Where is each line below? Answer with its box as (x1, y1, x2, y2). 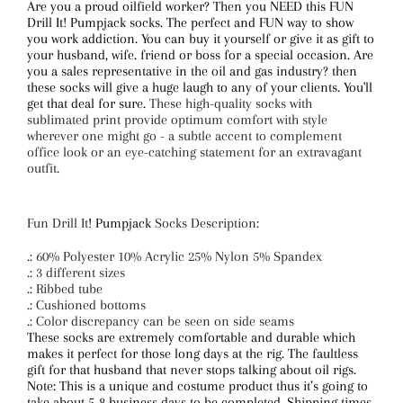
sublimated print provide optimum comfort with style (27, 112, 327, 128)
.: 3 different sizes (27, 264, 125, 281)
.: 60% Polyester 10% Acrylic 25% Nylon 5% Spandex (27, 248, 322, 264)
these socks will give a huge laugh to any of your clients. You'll (27, 79, 372, 95)
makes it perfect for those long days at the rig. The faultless (27, 345, 358, 362)
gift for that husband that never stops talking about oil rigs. (27, 362, 356, 378)
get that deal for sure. (27, 95, 149, 112)
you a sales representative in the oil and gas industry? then (27, 63, 357, 79)
